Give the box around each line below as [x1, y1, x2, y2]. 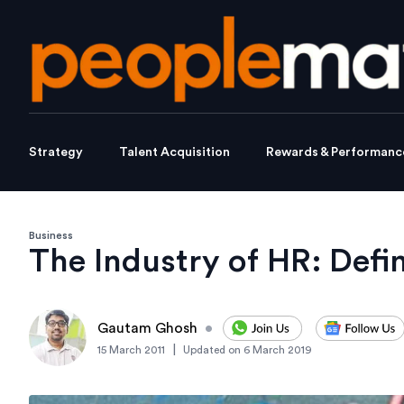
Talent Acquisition [119, 146, 230, 160]
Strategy [29, 146, 83, 160]
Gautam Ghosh [97, 321, 197, 336]
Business [29, 230, 73, 242]
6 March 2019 [243, 344, 312, 356]
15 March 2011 [97, 344, 165, 356]
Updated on [183, 344, 241, 356]
